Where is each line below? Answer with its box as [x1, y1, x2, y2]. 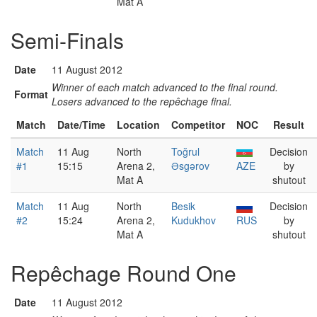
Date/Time [57, 117, 105, 132]
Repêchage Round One [11, 258, 236, 288]
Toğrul [171, 144, 200, 158]
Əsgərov [171, 158, 209, 173]
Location [117, 117, 160, 132]
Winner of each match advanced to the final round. [52, 80, 278, 94]
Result [273, 117, 304, 132]
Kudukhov [171, 213, 216, 227]
